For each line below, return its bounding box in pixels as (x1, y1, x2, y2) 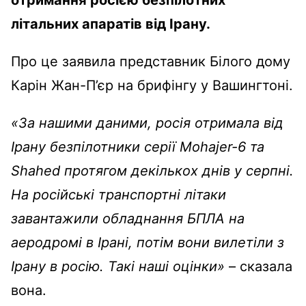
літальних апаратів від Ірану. (11, 15, 210, 32)
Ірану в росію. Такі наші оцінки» (11, 258, 225, 275)
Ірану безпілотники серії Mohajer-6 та (11, 138, 264, 155)
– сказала (225, 258, 292, 275)
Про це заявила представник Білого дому (11, 53, 290, 70)
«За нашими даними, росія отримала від (11, 114, 283, 131)
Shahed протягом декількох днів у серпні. (11, 162, 294, 179)
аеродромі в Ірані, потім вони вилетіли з (11, 234, 284, 251)
